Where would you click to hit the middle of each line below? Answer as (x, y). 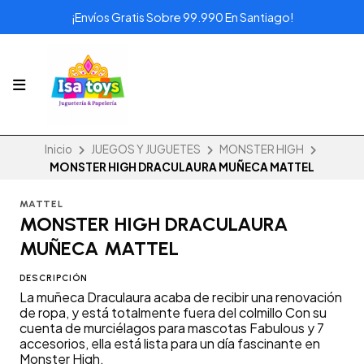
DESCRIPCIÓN (54, 278)
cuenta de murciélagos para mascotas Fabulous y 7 (172, 328)
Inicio (58, 149)
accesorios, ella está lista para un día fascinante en (170, 344)
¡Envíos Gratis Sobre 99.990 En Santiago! (182, 17)
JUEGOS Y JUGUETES (145, 149)
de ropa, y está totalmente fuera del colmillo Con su (173, 313)
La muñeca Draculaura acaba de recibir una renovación (181, 297)
